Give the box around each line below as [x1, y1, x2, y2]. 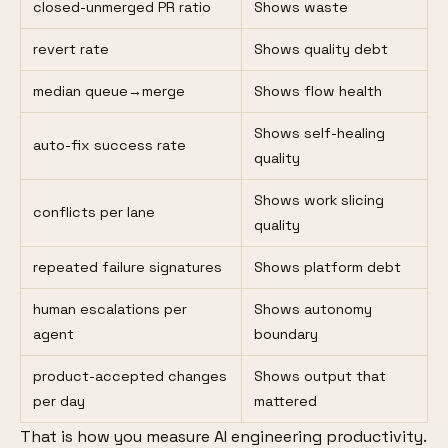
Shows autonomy [253, 300, 372, 319]
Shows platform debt [253, 258, 401, 277]
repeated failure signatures [32, 258, 222, 277]
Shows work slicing [253, 191, 384, 210]
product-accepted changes [32, 367, 227, 386]
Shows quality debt [253, 40, 388, 59]
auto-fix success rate [32, 136, 186, 155]
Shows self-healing [253, 124, 385, 143]
